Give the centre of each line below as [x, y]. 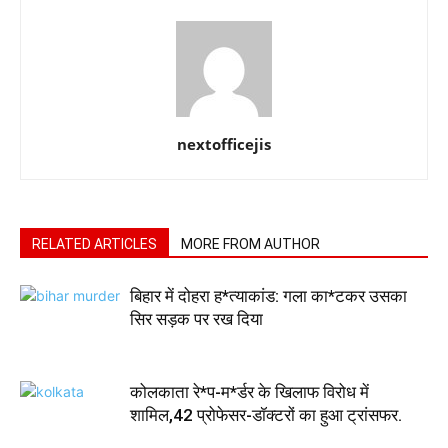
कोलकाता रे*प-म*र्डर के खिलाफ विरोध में [249, 392]
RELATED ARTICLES [94, 244]
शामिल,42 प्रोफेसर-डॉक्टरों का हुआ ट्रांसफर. [266, 415]
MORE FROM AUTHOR [250, 244]
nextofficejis [224, 144]
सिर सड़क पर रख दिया [196, 319]
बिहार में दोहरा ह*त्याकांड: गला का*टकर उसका [268, 296]
